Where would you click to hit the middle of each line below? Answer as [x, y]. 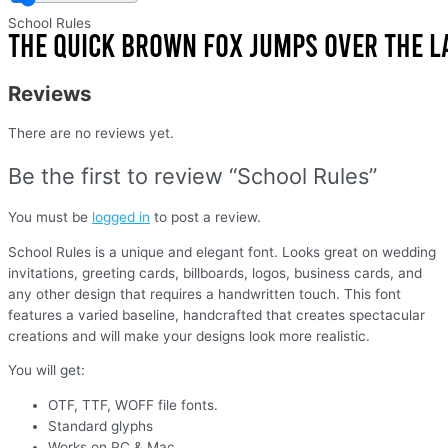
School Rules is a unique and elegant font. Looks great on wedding [222, 251]
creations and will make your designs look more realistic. [189, 335]
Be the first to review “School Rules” [192, 175]
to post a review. [205, 217]
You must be [50, 217]
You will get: [46, 370]
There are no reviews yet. [91, 132]
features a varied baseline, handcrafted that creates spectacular [216, 314]
